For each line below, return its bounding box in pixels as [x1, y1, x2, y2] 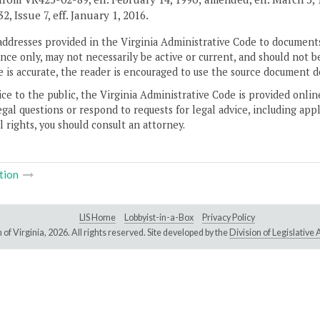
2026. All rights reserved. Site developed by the [47, 227, 229, 239]
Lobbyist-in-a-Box [124, 212, 194, 224]
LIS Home [79, 212, 116, 224]
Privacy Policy [202, 212, 255, 224]
